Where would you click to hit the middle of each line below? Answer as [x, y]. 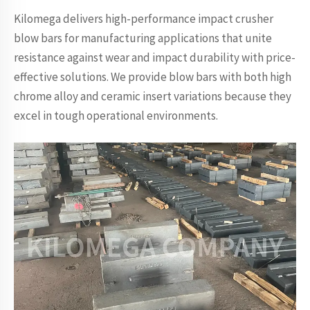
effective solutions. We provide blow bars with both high [153, 77]
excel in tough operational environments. [116, 116]
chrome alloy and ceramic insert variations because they [153, 96]
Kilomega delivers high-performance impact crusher [144, 19]
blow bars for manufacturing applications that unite [143, 38]
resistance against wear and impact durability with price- [155, 57]
